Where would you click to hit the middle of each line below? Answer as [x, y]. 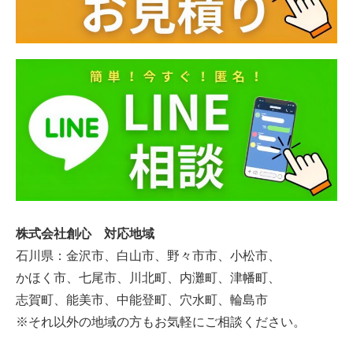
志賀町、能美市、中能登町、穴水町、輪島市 [142, 299]
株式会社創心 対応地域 [85, 233]
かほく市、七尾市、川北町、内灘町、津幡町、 [148, 277]
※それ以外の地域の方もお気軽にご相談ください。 [161, 321]
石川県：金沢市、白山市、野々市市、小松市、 [148, 255]
